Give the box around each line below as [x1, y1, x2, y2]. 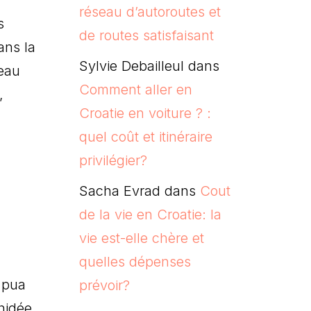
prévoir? [78, 276, 130, 294]
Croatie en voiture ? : [78, 104, 211, 121]
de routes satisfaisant [78, 26, 214, 44]
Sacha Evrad [78, 182, 160, 199]
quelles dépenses [78, 253, 191, 270]
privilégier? [78, 151, 147, 169]
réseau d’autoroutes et [78, 3, 221, 20]
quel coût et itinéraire [78, 128, 212, 145]
